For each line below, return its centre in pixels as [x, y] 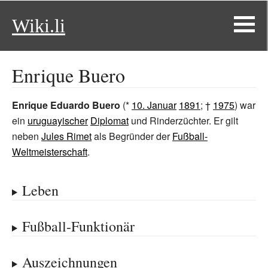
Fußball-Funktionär [78, 226]
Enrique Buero [68, 75]
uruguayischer [58, 121]
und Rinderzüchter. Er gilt [183, 121]
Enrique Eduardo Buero [66, 105]
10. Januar [154, 105]
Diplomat [109, 121]
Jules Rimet [66, 136]
